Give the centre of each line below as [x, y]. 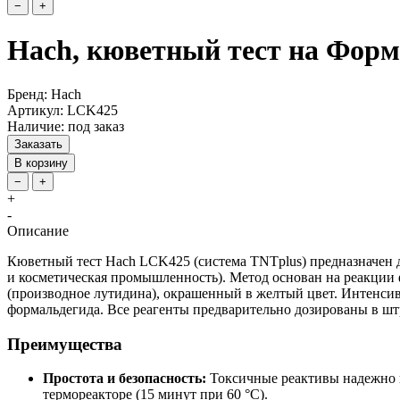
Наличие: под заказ [66, 126]
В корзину [41, 162]
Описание [38, 230]
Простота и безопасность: [125, 379]
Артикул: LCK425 [62, 110]
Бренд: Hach [44, 94]
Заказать [38, 144]
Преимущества [65, 344]
